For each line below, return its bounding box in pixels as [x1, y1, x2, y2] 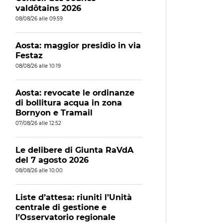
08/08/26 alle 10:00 [15, 167, 63, 174]
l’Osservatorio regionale [15, 213, 115, 222]
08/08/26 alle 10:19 [15, 63, 61, 69]
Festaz [15, 51, 43, 60]
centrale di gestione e [15, 203, 107, 212]
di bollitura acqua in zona [15, 98, 122, 108]
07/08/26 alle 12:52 [15, 120, 61, 126]
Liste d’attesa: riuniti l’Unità [15, 193, 132, 202]
